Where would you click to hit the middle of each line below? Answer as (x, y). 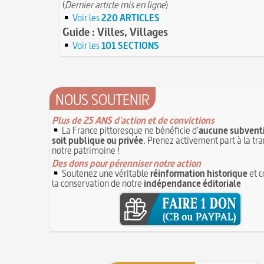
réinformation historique (199, 173)
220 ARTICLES (131, 17)
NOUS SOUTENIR (103, 99)
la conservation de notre (98, 183)
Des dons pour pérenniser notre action (126, 163)
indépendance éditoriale (192, 183)
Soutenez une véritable (105, 173)
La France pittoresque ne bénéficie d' (129, 130)
